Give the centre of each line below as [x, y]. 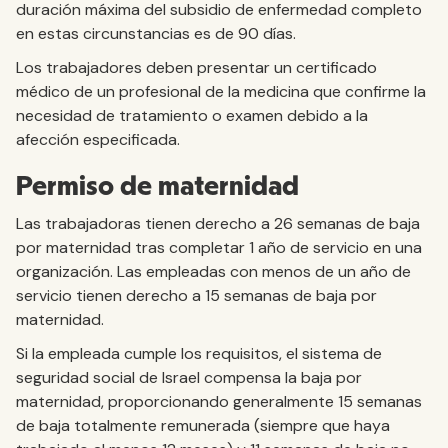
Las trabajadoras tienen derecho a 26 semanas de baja [218, 223]
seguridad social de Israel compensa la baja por [189, 377]
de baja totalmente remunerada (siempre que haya [203, 425]
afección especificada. [98, 139]
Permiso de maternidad [157, 187]
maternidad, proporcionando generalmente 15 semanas [219, 401]
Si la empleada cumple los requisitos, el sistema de [199, 353]
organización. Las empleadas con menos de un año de [213, 271]
